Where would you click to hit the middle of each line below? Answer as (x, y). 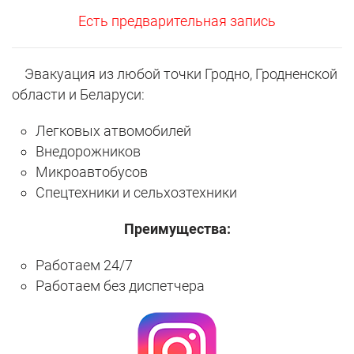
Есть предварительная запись (177, 21)
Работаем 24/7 (84, 265)
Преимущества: (177, 229)
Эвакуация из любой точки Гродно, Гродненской (175, 74)
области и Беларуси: (78, 95)
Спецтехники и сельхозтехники (136, 193)
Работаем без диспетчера (120, 286)
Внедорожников (88, 152)
